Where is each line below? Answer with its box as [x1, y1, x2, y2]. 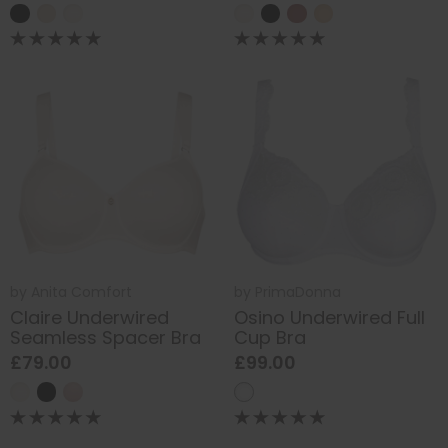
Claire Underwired [10, 304, 169, 330]
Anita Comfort [31, 282, 132, 303]
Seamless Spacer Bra [10, 324, 201, 350]
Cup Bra [234, 324, 306, 350]
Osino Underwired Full [234, 304, 425, 330]
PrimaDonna [255, 282, 341, 303]
